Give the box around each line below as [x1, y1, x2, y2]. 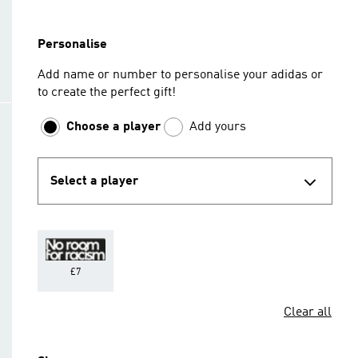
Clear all [284, 306, 332, 319]
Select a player [50, 174, 138, 188]
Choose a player [66, 121, 161, 133]
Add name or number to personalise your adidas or [38, 69, 323, 82]
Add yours [189, 121, 246, 133]
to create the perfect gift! [38, 86, 176, 99]
